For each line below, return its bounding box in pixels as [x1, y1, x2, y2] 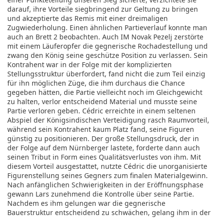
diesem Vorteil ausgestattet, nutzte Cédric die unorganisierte [7, 162, 207, 171]
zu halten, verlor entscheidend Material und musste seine [7, 97, 197, 106]
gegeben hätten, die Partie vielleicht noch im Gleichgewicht [7, 88, 202, 97]
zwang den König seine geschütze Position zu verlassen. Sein [7, 51, 208, 60]
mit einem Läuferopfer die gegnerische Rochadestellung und [7, 41, 208, 51]
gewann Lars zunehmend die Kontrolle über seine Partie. [7, 189, 194, 199]
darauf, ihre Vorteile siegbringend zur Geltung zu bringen [7, 4, 198, 14]
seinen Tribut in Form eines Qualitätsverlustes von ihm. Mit [7, 152, 201, 162]
